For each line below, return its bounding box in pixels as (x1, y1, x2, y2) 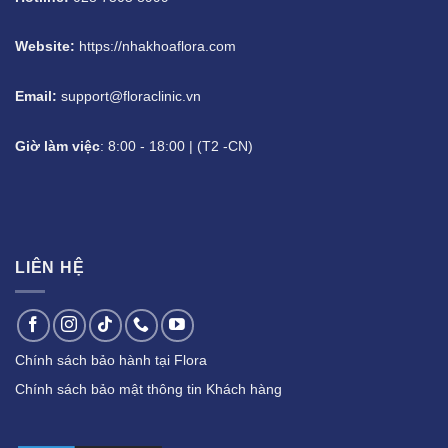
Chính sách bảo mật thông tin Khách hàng (15, 381, 282, 398)
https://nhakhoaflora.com (75, 38, 236, 55)
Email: (15, 88, 57, 105)
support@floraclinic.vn (61, 88, 201, 105)
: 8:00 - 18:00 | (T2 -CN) (100, 138, 253, 155)
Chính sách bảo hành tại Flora (15, 352, 207, 369)
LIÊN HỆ (15, 258, 85, 276)
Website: (15, 38, 75, 55)
